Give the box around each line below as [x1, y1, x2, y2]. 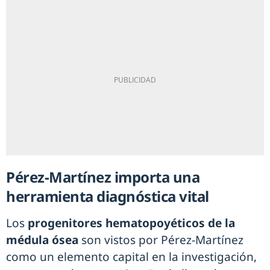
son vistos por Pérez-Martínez [81, 232, 243, 248]
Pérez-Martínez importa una [6, 167, 199, 187]
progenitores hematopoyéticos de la [25, 215, 235, 231]
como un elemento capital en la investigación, [6, 249, 257, 265]
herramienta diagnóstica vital [6, 186, 209, 207]
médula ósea [6, 232, 81, 248]
